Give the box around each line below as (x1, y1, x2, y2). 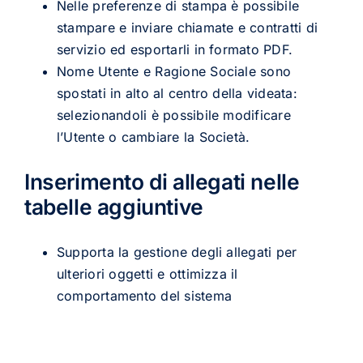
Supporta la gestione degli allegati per (56, 243, 297, 260)
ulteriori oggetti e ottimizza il (56, 265, 238, 282)
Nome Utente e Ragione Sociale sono (56, 62, 292, 79)
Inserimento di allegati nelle (23, 169, 300, 195)
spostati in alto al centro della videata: (56, 84, 297, 101)
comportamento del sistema (56, 287, 232, 304)
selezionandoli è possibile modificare (56, 106, 291, 123)
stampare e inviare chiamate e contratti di (56, 19, 318, 36)
